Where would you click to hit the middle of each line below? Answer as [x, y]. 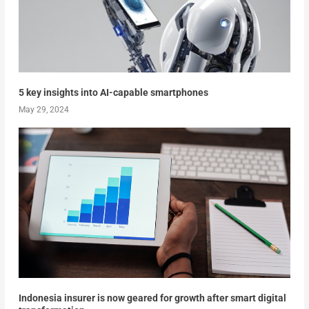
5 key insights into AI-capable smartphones [113, 93]
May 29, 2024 [43, 110]
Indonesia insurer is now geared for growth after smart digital [152, 298]
